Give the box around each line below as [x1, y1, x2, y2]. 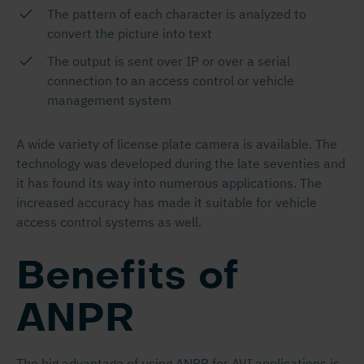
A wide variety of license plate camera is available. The [16, 136, 337, 152]
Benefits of [16, 258, 239, 297]
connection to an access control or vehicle [47, 72, 294, 89]
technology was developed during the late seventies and [16, 155, 345, 171]
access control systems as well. [16, 214, 201, 230]
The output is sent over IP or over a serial [47, 53, 290, 69]
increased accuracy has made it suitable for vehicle [16, 194, 317, 210]
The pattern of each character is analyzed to [47, 6, 306, 22]
